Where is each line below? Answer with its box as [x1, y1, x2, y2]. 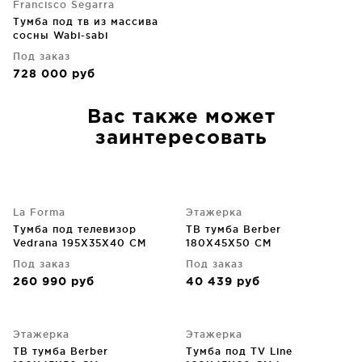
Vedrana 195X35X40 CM [13, 238, 146, 248]
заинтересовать [95, 129, 267, 147]
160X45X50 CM [13, 44, 99, 54]
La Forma [13, 207, 65, 217]
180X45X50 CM [186, 238, 271, 248]
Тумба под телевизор [13, 224, 137, 234]
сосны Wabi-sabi [13, 30, 108, 40]
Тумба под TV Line [186, 346, 293, 356]
